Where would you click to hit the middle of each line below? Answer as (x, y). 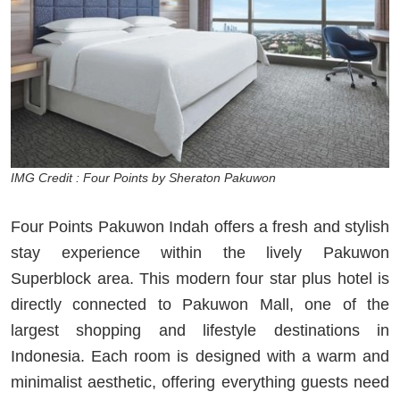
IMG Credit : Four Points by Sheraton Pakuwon (145, 177)
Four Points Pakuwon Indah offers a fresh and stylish (200, 226)
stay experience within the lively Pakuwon (200, 252)
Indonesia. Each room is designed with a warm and (200, 356)
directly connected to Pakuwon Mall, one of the (200, 304)
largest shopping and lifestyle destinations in (200, 330)
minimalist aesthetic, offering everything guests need (200, 382)
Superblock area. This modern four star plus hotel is (200, 278)
